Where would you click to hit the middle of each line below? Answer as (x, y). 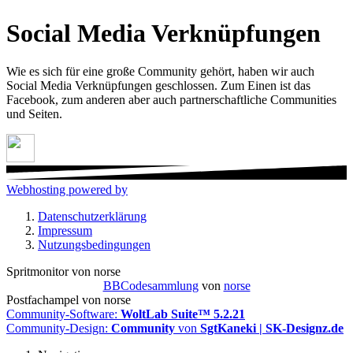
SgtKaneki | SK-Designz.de (272, 329)
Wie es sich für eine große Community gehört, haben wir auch (160, 72)
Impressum (65, 231)
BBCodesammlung (150, 286)
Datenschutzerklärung (92, 217)
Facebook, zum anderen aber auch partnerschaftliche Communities (171, 100)
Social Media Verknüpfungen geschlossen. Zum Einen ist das (158, 86)
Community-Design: (59, 329)
